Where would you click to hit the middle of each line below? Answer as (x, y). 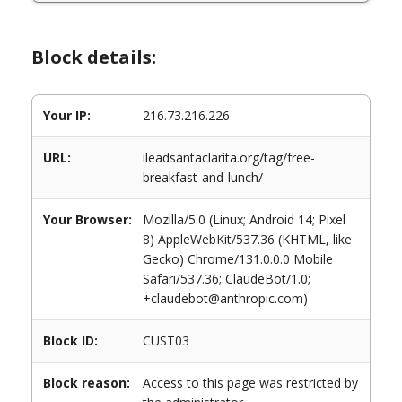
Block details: (94, 57)
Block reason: (87, 383)
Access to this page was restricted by (250, 383)
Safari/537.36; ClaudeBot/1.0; (227, 279)
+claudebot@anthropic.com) (225, 298)
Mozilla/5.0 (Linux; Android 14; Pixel (244, 219)
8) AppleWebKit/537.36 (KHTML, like (247, 239)
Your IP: (67, 115)
